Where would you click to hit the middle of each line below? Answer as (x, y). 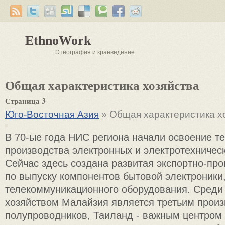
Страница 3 (25, 101)
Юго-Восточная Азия (52, 114)
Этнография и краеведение (95, 52)
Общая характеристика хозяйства (102, 85)
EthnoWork (58, 40)
